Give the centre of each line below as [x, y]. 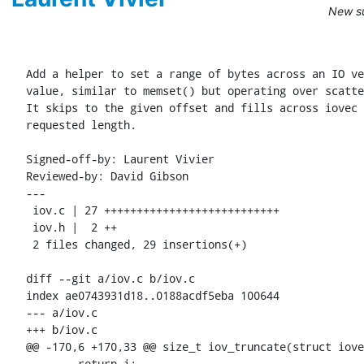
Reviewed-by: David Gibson [110, 176]
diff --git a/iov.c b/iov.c [110, 279]
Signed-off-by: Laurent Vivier [123, 159]
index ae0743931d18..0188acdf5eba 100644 [153, 296]
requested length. [81, 125]
